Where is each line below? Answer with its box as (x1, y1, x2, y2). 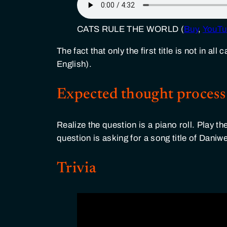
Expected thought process (57, 87, 226, 102)
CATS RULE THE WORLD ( (77, 24, 184, 34)
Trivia (57, 161, 97, 176)
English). (57, 59, 92, 69)
